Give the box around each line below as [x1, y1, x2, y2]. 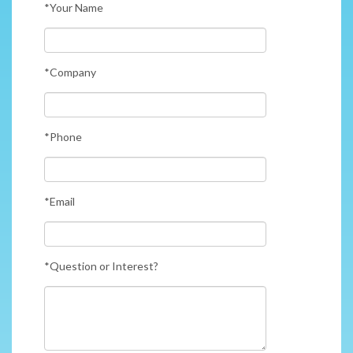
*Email [44, 194, 77, 208]
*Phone [44, 129, 84, 143]
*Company [44, 65, 98, 79]
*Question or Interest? [44, 258, 161, 273]
